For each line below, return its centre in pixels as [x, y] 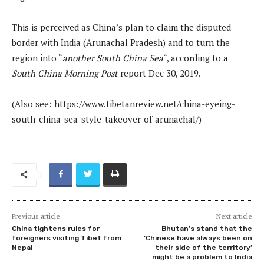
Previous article [36, 216]
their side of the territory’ [203, 247]
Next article [234, 216]
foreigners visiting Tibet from [67, 238]
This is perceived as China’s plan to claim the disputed [121, 27]
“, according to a [196, 57]
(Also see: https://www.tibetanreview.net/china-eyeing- [123, 103]
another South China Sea [113, 57]
